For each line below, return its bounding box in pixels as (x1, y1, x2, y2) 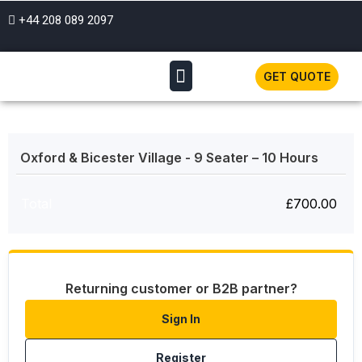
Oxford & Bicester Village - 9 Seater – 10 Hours (20, 149, 322, 166)
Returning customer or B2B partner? (65, 280, 297, 297)
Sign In (162, 312, 200, 326)
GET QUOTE (263, 69, 330, 83)
